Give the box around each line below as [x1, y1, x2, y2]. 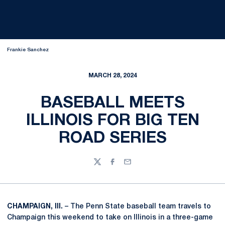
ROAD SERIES [58, 131, 167, 146]
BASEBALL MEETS [40, 96, 185, 110]
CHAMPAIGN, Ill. [7, 203, 63, 210]
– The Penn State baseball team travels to [63, 203, 211, 210]
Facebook [108, 163, 143, 170]
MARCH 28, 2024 [88, 73, 137, 78]
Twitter [93, 163, 118, 170]
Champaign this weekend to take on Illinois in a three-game [7, 214, 213, 221]
